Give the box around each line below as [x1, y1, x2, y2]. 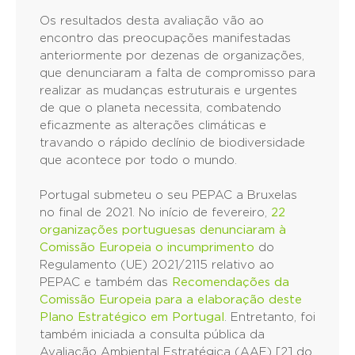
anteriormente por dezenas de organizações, [40, 50, 304, 62]
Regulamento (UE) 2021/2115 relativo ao [40, 259, 274, 271]
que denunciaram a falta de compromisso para [40, 67, 315, 79]
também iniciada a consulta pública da [40, 329, 265, 341]
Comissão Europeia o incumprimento [40, 242, 254, 254]
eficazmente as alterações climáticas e [40, 120, 266, 132]
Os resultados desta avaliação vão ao [40, 15, 264, 27]
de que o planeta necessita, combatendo [40, 102, 281, 114]
